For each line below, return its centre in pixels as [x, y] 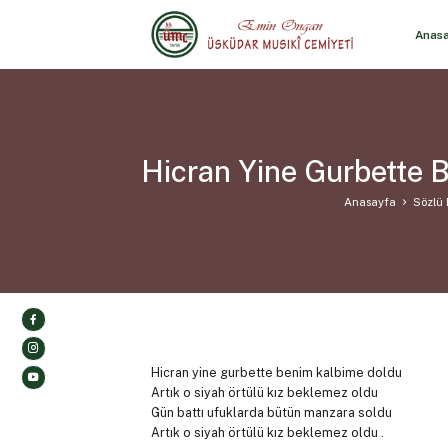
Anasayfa [369, 201]
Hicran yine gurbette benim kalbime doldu [276, 373]
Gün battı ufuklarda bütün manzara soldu [271, 413]
